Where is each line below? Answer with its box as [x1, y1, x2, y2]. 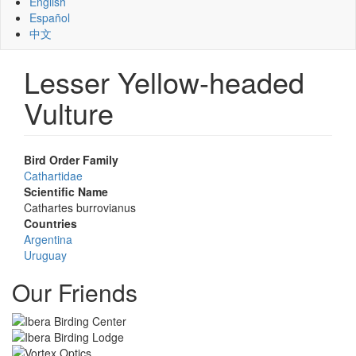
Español [29, 10, 70, 25]
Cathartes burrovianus [24, 199, 136, 215]
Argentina [24, 231, 72, 247]
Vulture [24, 92, 114, 133]
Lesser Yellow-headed [24, 61, 304, 102]
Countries [24, 215, 77, 231]
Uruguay [24, 247, 67, 263]
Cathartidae [24, 168, 83, 184]
